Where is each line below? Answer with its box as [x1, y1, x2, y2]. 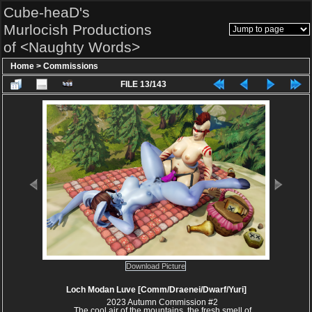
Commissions [43, 61, 98, 71]
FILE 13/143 [120, 79, 166, 89]
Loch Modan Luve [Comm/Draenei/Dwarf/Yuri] [65, 285, 247, 295]
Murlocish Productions [3, 22, 152, 38]
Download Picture [125, 261, 185, 270]
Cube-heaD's [3, 4, 90, 20]
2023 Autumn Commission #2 [107, 297, 218, 307]
